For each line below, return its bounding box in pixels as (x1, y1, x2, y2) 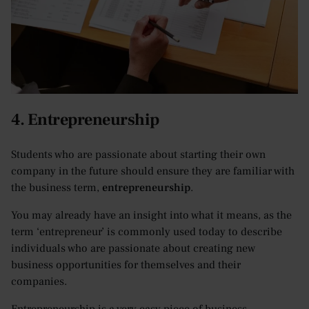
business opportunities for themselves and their (11, 258, 241, 272)
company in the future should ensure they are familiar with (11, 164, 295, 179)
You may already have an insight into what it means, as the (11, 208, 292, 223)
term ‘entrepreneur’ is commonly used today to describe (11, 225, 282, 239)
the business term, (11, 181, 102, 195)
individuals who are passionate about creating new (11, 241, 255, 256)
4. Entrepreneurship (11, 109, 159, 131)
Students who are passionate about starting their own (11, 148, 266, 162)
